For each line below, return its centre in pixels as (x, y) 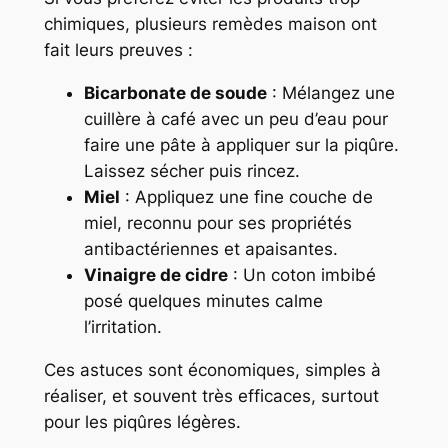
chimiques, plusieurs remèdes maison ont (210, 24)
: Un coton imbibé (301, 275)
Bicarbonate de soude (175, 93)
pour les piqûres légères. (142, 421)
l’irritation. (122, 327)
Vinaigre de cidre (155, 275)
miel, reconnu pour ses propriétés (217, 223)
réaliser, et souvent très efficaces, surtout (211, 395)
